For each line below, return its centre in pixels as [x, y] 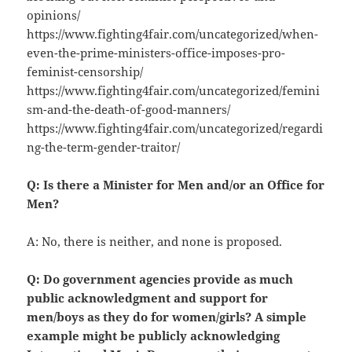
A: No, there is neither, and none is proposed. [155, 242]
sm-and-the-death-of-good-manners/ [129, 110]
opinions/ [54, 15]
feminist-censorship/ [85, 72]
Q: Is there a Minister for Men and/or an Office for [176, 185]
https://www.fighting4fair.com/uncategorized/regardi [175, 128]
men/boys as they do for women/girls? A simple [167, 317]
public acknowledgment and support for [148, 298]
